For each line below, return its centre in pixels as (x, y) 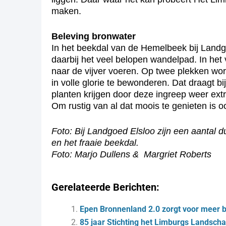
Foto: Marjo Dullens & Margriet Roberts (131, 155)
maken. (66, 11)
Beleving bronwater (94, 37)
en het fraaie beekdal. (95, 143)
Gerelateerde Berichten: (105, 187)
